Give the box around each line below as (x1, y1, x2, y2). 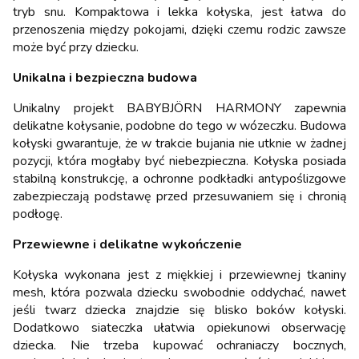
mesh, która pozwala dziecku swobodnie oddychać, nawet (13, 284, 346, 302)
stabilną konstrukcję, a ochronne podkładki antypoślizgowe (13, 170, 346, 188)
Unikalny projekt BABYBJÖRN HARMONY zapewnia (13, 99, 346, 118)
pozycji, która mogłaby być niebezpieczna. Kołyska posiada (13, 152, 346, 171)
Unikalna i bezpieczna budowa (13, 69, 197, 87)
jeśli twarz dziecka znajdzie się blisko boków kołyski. (13, 301, 346, 320)
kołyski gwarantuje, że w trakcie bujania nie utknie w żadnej (13, 135, 346, 153)
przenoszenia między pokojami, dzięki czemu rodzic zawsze (13, 21, 346, 39)
